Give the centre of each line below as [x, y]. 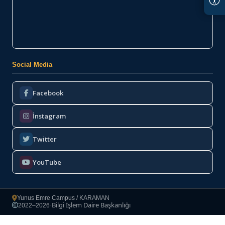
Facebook [48, 93]
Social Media [32, 65]
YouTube [47, 162]
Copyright [25, 208]
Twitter [45, 139]
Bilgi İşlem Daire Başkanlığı [91, 205]
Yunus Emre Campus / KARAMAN [63, 198]
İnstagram [49, 116]
